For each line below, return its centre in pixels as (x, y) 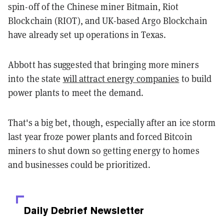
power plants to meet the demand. (77, 92)
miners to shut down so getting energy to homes (104, 150)
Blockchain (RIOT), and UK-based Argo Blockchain (108, 20)
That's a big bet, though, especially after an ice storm (112, 122)
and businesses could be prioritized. (79, 164)
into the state (35, 78)
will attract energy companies (121, 78)
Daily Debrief (56, 210)
